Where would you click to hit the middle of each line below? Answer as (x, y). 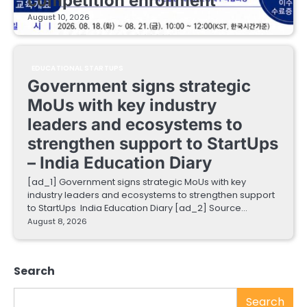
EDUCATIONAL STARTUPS (77, 68)
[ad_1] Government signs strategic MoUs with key (137, 182)
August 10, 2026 (59, 17)
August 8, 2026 (57, 221)
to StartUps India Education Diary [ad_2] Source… (137, 208)
